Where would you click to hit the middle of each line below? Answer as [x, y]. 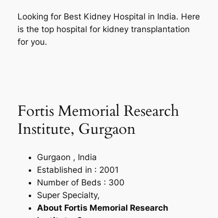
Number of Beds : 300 [81, 182]
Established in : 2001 [78, 170]
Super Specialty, [68, 195]
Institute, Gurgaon [76, 129]
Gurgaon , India [67, 157]
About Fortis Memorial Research [102, 208]
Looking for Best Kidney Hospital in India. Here [109, 16]
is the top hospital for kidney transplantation [103, 29]
